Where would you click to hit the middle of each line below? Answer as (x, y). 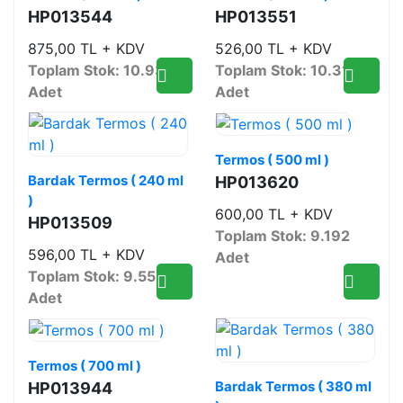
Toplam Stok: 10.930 (101, 71)
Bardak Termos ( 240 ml (106, 181)
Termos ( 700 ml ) (85, 365)
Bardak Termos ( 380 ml (293, 387)
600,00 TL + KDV (274, 214)
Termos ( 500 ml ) (272, 159)
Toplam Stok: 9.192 (282, 235)
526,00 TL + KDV (273, 49)
